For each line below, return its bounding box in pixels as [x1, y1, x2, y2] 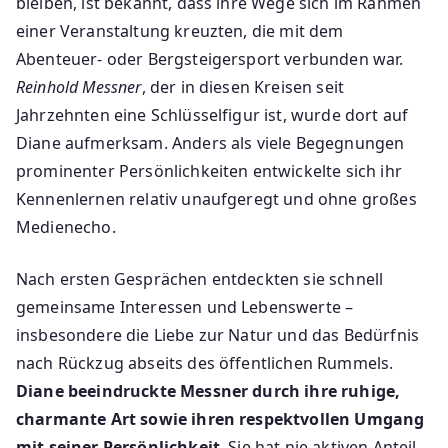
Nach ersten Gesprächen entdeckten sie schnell [16, 268, 384, 291]
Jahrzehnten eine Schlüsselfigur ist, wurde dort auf [16, 104, 409, 127]
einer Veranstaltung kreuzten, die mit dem [16, 20, 344, 43]
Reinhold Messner [16, 76, 142, 99]
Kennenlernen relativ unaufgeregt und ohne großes [16, 188, 417, 211]
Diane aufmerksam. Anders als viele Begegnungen [16, 132, 405, 155]
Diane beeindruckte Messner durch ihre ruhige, [16, 380, 401, 403]
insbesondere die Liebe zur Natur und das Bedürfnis [16, 324, 420, 347]
